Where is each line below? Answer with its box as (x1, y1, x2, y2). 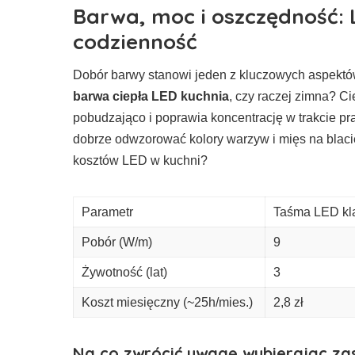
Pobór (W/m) (82, 235, 152, 249)
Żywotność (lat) (82, 265, 167, 279)
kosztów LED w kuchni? (73, 153, 208, 167)
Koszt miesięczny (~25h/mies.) (82, 295, 253, 309)
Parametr (82, 204, 133, 219)
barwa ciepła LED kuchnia (73, 89, 229, 103)
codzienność (73, 28, 197, 55)
